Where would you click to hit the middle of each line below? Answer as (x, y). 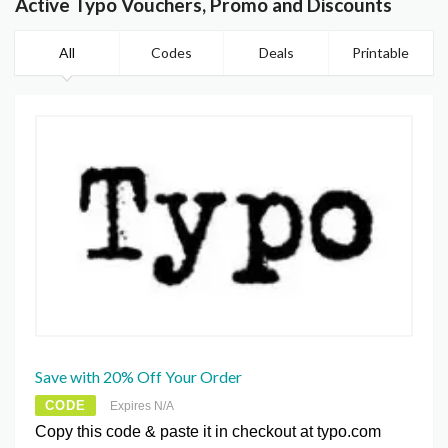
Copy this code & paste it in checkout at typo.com (208, 432)
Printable (381, 53)
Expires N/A (142, 406)
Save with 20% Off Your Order (138, 377)
